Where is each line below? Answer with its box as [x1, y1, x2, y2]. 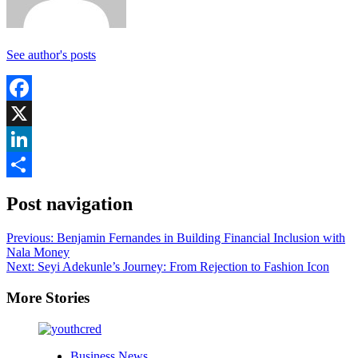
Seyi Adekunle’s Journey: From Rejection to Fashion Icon [38, 260, 329, 274]
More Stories [6, 288, 89, 306]
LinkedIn [6, 157, 53, 172]
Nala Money [6, 245, 70, 260]
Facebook [6, 106, 56, 121]
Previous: [6, 231, 57, 245]
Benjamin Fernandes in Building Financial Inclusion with [57, 231, 345, 245]
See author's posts [6, 48, 96, 62]
